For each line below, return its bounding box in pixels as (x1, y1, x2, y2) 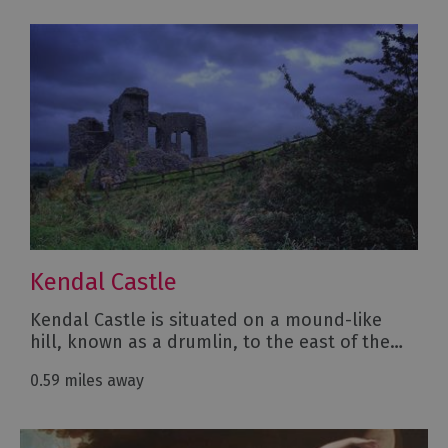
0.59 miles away (30, 371, 144, 391)
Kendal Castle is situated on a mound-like (30, 309, 382, 332)
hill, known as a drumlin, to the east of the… (30, 331, 403, 354)
